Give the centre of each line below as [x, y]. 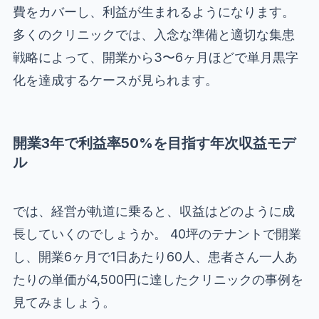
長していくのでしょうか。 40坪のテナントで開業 [157, 234]
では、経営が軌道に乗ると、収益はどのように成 [153, 211]
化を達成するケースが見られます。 [115, 80]
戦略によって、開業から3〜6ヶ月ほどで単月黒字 [155, 57]
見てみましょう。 [64, 303]
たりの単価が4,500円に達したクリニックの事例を [158, 280]
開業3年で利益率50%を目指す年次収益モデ [154, 143]
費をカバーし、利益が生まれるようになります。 [153, 11]
